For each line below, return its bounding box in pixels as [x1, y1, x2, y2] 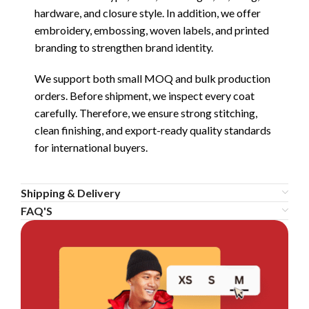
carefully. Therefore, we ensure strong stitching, [34, 106, 257, 119]
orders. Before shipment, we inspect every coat [34, 88, 255, 102]
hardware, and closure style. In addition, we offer [34, 6, 261, 19]
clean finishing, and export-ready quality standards [34, 123, 271, 137]
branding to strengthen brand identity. [34, 40, 213, 54]
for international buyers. [34, 140, 148, 154]
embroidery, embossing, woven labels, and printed [34, 23, 269, 37]
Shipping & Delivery [21, 186, 121, 199]
